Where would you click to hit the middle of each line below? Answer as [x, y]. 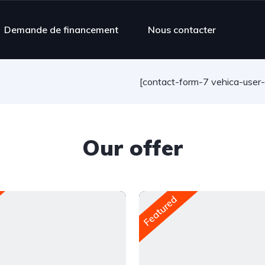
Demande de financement [61, 29]
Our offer [132, 147]
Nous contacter [182, 29]
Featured [160, 211]
